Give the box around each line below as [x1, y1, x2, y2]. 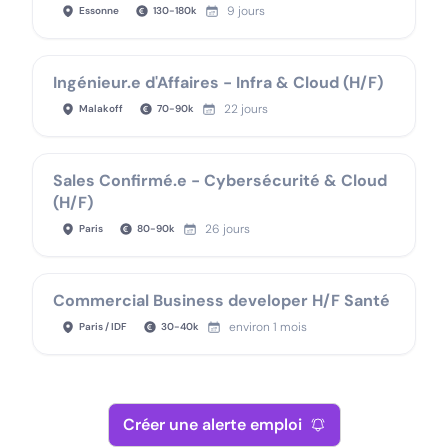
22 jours [224, 101, 268, 117]
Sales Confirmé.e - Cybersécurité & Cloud [53, 170, 387, 191]
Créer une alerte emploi [122, 414, 302, 435]
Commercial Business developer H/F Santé [53, 290, 390, 311]
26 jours [205, 221, 250, 237]
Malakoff [79, 102, 123, 115]
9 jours [227, 3, 265, 19]
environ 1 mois [229, 319, 307, 335]
